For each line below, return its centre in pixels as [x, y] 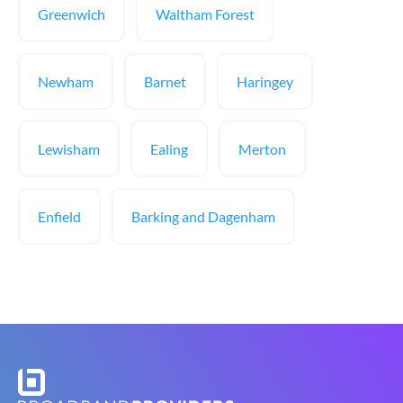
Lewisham [69, 149]
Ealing [169, 149]
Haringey [265, 81]
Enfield [59, 216]
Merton [262, 149]
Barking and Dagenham [203, 216]
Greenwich [72, 14]
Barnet [165, 81]
